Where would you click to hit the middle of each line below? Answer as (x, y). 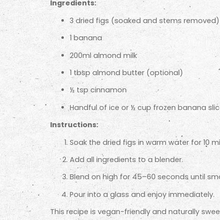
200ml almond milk (103, 55)
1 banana (86, 38)
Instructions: (74, 125)
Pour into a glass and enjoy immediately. (142, 194)
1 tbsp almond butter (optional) (126, 72)
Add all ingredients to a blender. (126, 159)
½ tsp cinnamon (98, 90)
